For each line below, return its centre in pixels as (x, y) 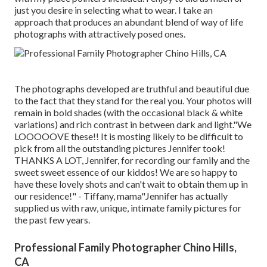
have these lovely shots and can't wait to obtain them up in (131, 184)
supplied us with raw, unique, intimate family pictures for (128, 207)
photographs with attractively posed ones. (100, 33)
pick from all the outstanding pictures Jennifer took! (120, 148)
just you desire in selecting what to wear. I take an (114, 10)
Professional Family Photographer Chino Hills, (125, 247)
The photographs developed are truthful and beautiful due (132, 88)
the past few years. (52, 219)
